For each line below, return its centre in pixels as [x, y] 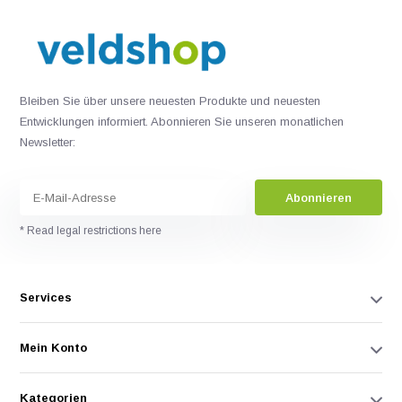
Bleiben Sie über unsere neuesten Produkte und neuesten [170, 101]
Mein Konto [54, 348]
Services [46, 298]
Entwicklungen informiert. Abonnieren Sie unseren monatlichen [182, 122]
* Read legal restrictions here [91, 231]
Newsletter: [48, 143]
